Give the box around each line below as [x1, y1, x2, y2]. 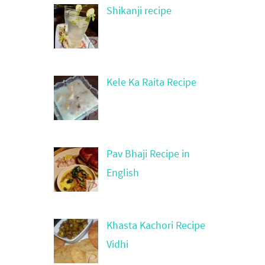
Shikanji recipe [106, 4, 172, 17]
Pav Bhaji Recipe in [106, 146, 190, 160]
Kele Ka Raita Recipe [106, 75, 196, 89]
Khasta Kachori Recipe [106, 218, 205, 232]
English [106, 165, 139, 179]
